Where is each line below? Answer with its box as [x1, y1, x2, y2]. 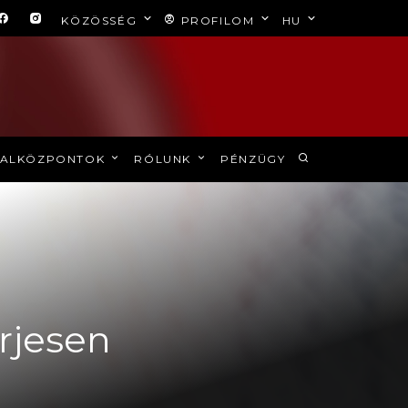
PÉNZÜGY [220, 152, 286, 166]
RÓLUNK [134, 152, 196, 166]
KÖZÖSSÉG [61, 14, 141, 27]
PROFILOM [176, 14, 259, 27]
